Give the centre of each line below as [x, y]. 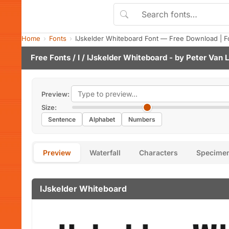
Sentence [62, 119]
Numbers [142, 119]
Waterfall [105, 153]
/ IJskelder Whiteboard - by [133, 58]
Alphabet [102, 119]
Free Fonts [51, 58]
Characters [158, 153]
